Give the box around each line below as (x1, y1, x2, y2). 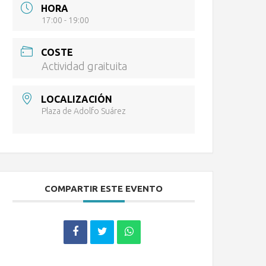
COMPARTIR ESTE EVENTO (45, 183, 163, 194)
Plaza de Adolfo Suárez (42, 106, 126, 116)
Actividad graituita (42, 59, 128, 72)
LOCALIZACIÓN (41, 93, 113, 104)
